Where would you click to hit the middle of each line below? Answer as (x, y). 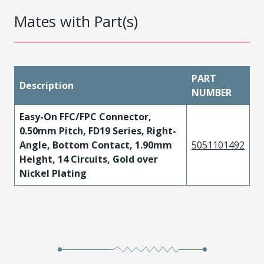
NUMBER (212, 93)
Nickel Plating (53, 173)
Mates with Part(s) (76, 21)
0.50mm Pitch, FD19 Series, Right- (98, 131)
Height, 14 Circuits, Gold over (89, 159)
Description (47, 85)
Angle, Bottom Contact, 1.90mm (96, 145)
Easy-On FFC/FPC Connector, (85, 117)
